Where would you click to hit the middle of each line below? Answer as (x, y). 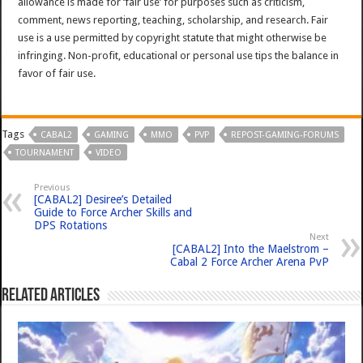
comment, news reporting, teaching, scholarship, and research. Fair (173, 20)
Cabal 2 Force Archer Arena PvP (249, 262)
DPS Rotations (71, 226)
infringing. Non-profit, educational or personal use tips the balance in (179, 56)
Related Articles (51, 297)
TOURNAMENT (45, 153)
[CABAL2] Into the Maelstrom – (250, 249)
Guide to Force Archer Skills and (113, 213)
